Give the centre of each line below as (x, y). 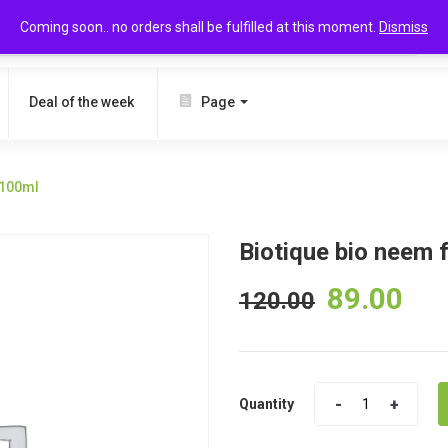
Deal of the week (81, 102)
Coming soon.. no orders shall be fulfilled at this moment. (199, 27)
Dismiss (403, 27)
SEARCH (369, 33)
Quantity (266, 404)
